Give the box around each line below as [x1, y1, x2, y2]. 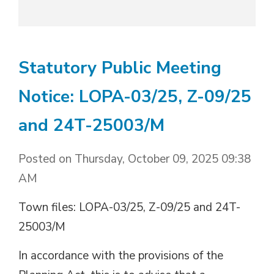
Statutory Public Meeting [18, 56, 221, 80]
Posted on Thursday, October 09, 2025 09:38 [18, 150, 251, 167]
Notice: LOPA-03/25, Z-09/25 [18, 84, 251, 108]
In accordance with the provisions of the [18, 247, 223, 264]
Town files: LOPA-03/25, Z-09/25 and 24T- [18, 199, 240, 215]
